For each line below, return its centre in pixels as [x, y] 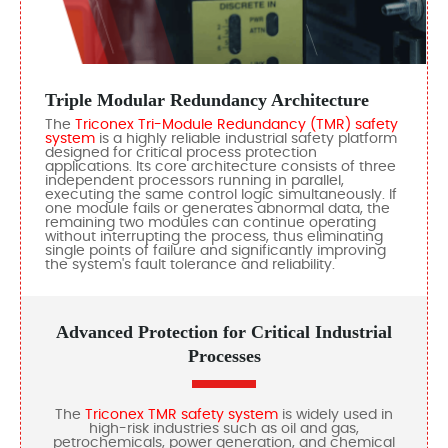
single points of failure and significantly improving [215, 251]
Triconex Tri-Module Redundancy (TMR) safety [236, 125]
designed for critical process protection [181, 153]
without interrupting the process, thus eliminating [214, 237]
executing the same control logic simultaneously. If [221, 195]
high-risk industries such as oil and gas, [224, 429]
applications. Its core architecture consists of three [220, 167]
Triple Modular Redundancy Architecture [207, 100]
